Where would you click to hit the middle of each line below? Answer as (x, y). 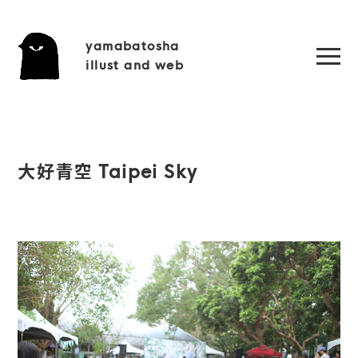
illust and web (135, 65)
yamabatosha (133, 46)
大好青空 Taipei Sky (108, 173)
